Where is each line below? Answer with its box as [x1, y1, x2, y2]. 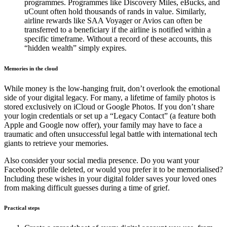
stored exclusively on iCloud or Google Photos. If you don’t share [4, 102, 214, 111]
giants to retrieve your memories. [4, 138, 108, 147]
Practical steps [4, 205, 40, 211]
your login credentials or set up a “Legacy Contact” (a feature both [4, 111, 216, 120]
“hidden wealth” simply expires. [24, 43, 127, 52]
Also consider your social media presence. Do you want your [4, 156, 199, 165]
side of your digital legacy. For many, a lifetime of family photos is [4, 93, 215, 102]
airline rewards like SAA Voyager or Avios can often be [24, 16, 202, 25]
